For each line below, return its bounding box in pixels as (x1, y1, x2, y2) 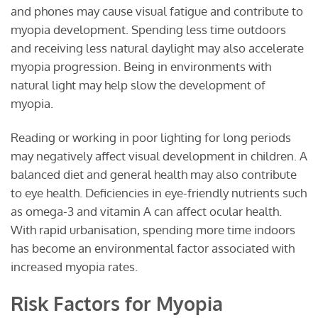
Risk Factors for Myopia (11, 291, 223, 316)
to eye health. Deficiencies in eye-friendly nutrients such (11, 185, 307, 200)
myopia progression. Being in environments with (11, 58, 271, 74)
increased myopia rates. (11, 258, 138, 274)
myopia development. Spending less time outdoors (11, 21, 286, 37)
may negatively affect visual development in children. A (11, 148, 307, 163)
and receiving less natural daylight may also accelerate (11, 40, 304, 55)
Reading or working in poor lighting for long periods (11, 129, 291, 145)
